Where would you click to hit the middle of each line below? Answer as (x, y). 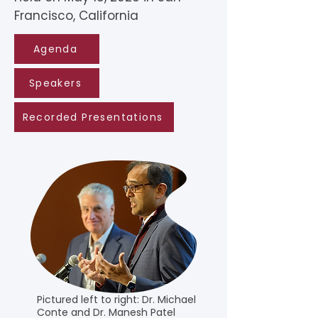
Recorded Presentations (93, 117)
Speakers (55, 83)
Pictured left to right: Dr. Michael (116, 300)
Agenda (55, 49)
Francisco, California (78, 16)
